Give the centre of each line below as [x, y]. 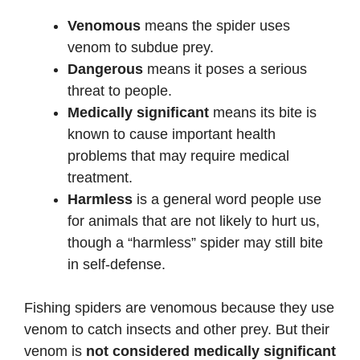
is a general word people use [227, 200]
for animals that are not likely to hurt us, [194, 221]
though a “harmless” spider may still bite [195, 243]
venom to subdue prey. [141, 48]
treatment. [100, 178]
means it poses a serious [225, 70]
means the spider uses [215, 26]
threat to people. [120, 91]
